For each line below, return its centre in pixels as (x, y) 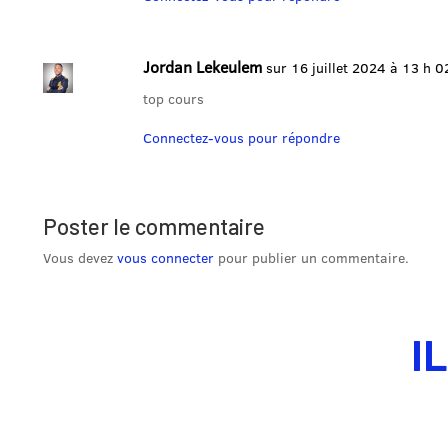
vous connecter (165, 258)
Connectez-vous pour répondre (241, 138)
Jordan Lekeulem (202, 67)
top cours (173, 99)
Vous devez (80, 258)
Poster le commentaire (154, 226)
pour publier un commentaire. (311, 258)
